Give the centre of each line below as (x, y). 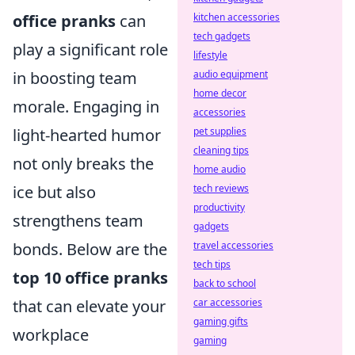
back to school (225, 283)
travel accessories (233, 245)
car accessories (228, 302)
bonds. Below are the (90, 249)
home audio (219, 169)
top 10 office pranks (90, 277)
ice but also (54, 192)
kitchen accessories (237, 17)
